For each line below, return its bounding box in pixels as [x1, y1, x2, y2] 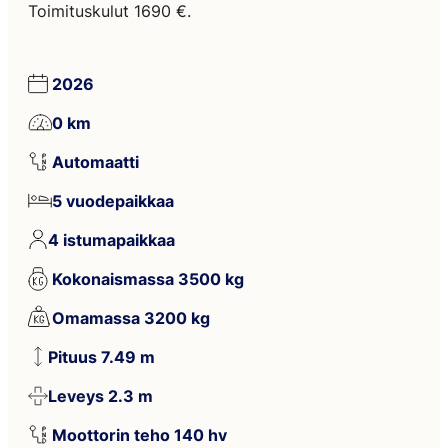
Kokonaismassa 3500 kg [52, 269, 244, 289]
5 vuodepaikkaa [52, 191, 174, 211]
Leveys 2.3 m [48, 386, 153, 406]
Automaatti [52, 152, 139, 172]
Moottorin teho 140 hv [52, 425, 227, 445]
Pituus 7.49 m [48, 347, 155, 367]
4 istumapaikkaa [48, 230, 175, 250]
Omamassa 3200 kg [52, 308, 210, 328]
